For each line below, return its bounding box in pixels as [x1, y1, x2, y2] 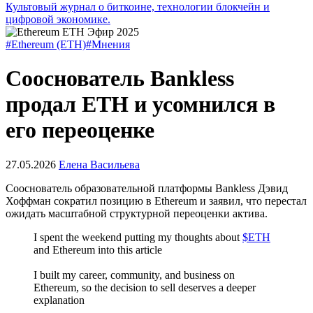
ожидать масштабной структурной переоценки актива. [6, 207, 268, 219]
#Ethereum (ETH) [6, 38, 86, 50]
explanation [34, 293, 85, 306]
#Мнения [86, 38, 130, 50]
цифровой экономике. [6, 13, 110, 25]
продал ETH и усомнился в [6, 92, 275, 117]
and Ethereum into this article [34, 243, 162, 256]
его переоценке [6, 117, 154, 143]
